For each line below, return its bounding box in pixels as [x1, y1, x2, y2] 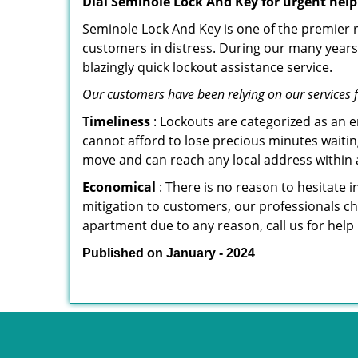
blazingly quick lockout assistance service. [82, 58, 332, 76]
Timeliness [82, 113, 150, 130]
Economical [82, 178, 156, 196]
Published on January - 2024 [82, 246, 255, 260]
